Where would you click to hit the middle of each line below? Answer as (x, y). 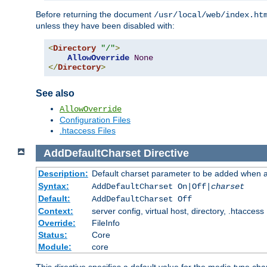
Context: (55, 211)
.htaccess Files (88, 130)
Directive (166, 153)
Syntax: (53, 186)
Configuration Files (95, 119)
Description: (63, 174)
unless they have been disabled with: (105, 25)
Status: (52, 235)
